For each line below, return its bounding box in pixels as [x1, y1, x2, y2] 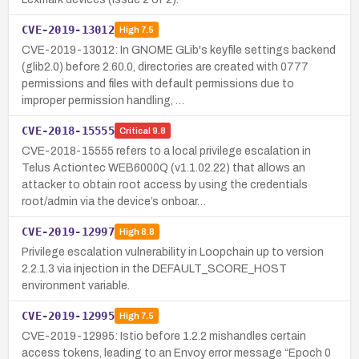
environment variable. [22, 279, 130, 292]
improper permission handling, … [22, 94, 184, 107]
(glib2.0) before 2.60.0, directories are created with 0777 [22, 60, 309, 73]
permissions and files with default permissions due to [22, 77, 294, 90]
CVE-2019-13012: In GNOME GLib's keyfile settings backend [22, 43, 336, 56]
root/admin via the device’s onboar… [22, 195, 206, 208]
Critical [119, 126, 151, 136]
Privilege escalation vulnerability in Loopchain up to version [22, 245, 324, 258]
